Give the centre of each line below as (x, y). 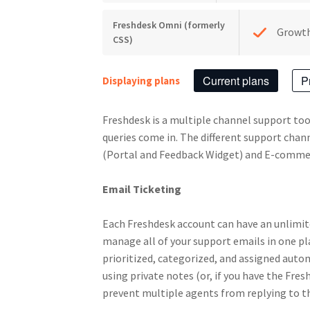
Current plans (236, 80)
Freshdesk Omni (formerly (168, 25)
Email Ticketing (142, 189)
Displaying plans (141, 80)
